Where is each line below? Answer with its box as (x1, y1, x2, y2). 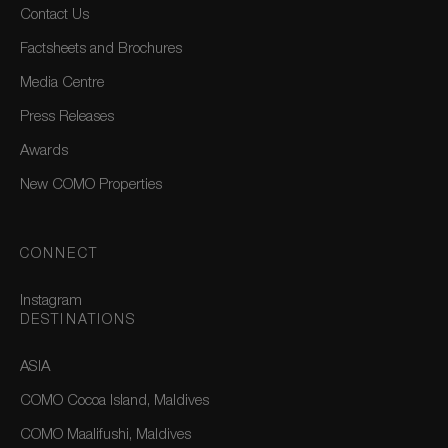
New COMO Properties (20, 178, 162, 194)
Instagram (20, 294, 82, 310)
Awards (20, 144, 68, 160)
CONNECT (20, 248, 98, 263)
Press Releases (20, 110, 114, 126)
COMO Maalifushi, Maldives (20, 428, 191, 444)
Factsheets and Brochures (20, 42, 182, 58)
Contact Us (20, 8, 89, 24)
